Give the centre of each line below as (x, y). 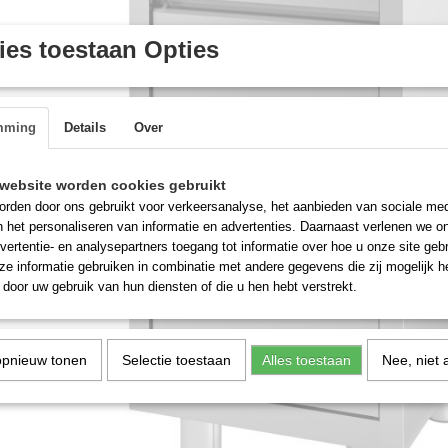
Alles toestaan (306, 360)
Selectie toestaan (176, 360)
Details (85, 127)
